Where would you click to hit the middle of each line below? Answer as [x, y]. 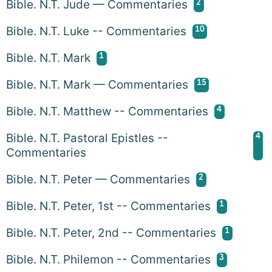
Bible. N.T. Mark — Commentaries [97, 84]
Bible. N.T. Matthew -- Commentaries [107, 111]
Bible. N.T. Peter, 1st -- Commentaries [108, 206]
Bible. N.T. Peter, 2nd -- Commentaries [111, 233]
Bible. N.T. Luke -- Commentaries [96, 31]
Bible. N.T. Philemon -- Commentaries [108, 259]
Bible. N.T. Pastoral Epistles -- [87, 138]
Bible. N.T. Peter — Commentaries [98, 179]
